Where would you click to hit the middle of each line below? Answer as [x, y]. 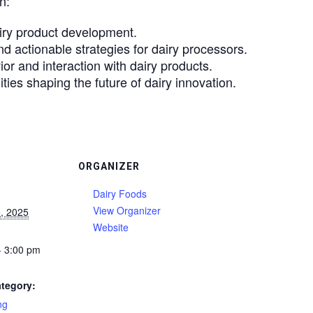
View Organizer [127, 210]
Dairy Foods [120, 193]
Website [111, 227]
